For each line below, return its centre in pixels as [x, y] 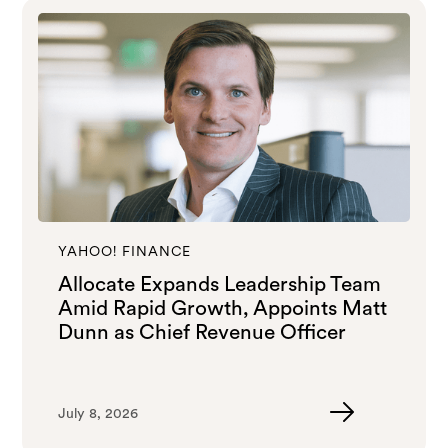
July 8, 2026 [98, 412]
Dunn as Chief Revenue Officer [202, 331]
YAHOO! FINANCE [125, 250]
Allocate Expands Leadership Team [220, 283]
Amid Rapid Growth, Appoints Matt [223, 307]
